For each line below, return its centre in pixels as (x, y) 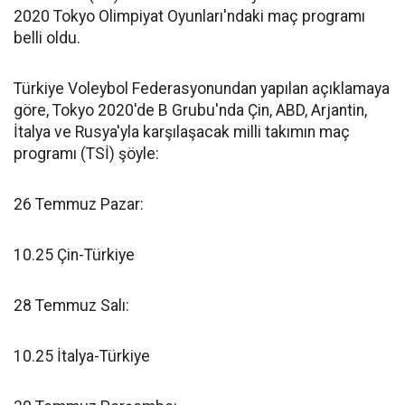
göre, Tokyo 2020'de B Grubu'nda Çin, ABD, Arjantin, (190, 110)
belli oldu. (47, 38)
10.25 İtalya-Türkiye (82, 356)
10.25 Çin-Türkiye (74, 255)
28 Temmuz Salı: (71, 306)
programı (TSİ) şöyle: (86, 154)
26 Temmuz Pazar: (79, 204)
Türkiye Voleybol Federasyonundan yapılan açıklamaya (202, 89)
